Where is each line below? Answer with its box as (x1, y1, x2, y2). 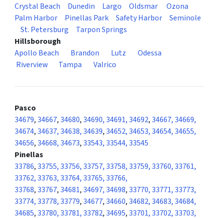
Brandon (71, 48, 99, 59)
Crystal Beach (15, 1, 60, 12)
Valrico (93, 59, 116, 71)
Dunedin (68, 1, 95, 12)
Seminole (169, 13, 201, 24)
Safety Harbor (116, 13, 163, 24)
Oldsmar (129, 1, 158, 12)
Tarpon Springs (76, 24, 127, 36)
